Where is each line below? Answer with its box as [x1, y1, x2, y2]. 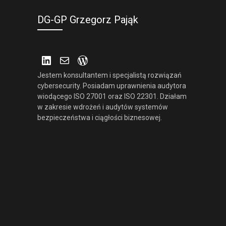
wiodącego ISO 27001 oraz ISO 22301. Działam [37, 92, 187, 100]
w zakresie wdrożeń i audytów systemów [37, 103, 168, 111]
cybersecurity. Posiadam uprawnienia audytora [37, 82, 186, 90]
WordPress [88, 47, 148, 61]
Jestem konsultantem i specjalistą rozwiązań [37, 71, 182, 79]
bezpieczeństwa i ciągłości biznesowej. [37, 114, 162, 122]
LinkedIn [51, 47, 99, 61]
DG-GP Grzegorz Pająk [37, 14, 138, 26]
